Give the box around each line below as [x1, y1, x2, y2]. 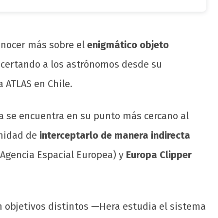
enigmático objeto [87, 39, 169, 51]
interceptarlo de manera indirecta [39, 129, 190, 142]
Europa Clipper [126, 149, 192, 161]
